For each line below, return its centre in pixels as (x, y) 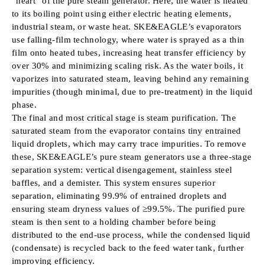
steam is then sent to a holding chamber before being (114, 222)
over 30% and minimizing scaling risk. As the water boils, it (127, 65)
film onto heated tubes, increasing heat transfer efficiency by (129, 52)
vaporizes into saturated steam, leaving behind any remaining (130, 78)
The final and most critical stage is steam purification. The (124, 117)
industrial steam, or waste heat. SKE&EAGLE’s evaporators (127, 26)
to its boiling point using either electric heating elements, (122, 13)
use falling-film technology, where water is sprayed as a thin (128, 39)
